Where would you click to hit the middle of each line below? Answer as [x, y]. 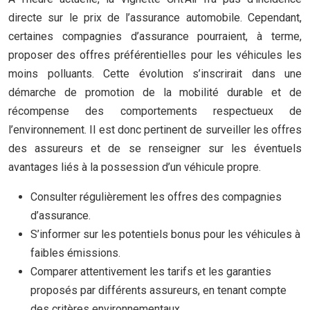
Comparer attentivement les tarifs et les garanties [151, 272]
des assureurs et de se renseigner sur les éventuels [155, 148]
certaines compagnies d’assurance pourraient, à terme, [155, 36]
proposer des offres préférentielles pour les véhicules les [155, 55]
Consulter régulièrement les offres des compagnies [156, 197]
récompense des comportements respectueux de [155, 111]
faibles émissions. [75, 253]
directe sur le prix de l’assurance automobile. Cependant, [155, 18]
